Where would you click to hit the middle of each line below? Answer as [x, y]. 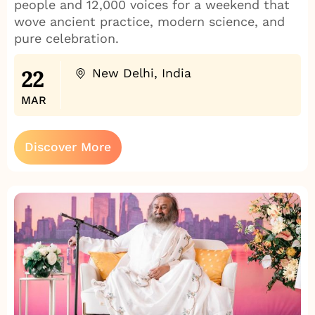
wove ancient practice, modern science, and [149, 22]
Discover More [68, 147]
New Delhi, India [141, 73]
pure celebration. [66, 39]
